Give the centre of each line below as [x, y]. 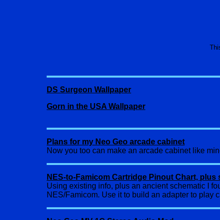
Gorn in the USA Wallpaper [96, 106]
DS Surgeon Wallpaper [89, 90]
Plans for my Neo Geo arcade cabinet [116, 142]
